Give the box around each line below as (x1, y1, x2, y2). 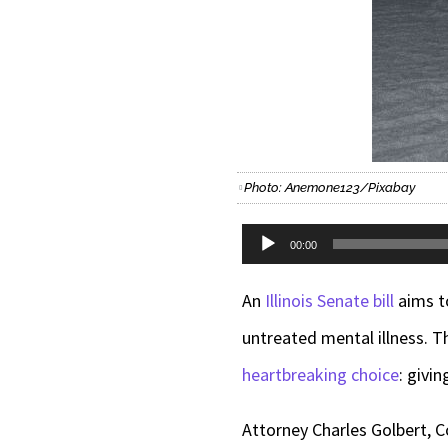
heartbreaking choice (242, 363, 399, 387)
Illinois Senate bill (265, 289, 394, 313)
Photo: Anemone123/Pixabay (244, 180, 416, 196)
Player (241, 267, 288, 291)
